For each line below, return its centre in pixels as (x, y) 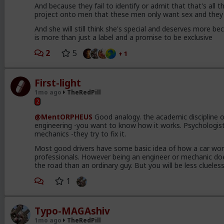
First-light (57, 83)
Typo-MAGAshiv (72, 211)
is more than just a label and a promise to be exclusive (123, 37)
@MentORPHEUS (63, 116)
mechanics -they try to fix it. (80, 133)
